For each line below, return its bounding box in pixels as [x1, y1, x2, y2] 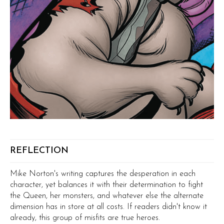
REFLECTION [10, 146, 68, 155]
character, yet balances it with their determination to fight [10, 181, 203, 189]
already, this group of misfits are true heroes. [10, 214, 160, 222]
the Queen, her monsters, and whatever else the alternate [10, 192, 203, 200]
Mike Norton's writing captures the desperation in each [10, 170, 195, 178]
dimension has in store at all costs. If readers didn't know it [10, 203, 207, 211]
